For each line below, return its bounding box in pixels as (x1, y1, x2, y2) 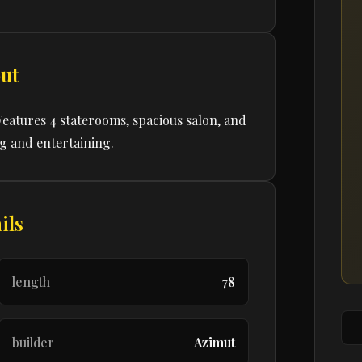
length (12, 273, 51, 290)
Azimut (193, 334, 235, 351)
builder (12, 334, 55, 351)
